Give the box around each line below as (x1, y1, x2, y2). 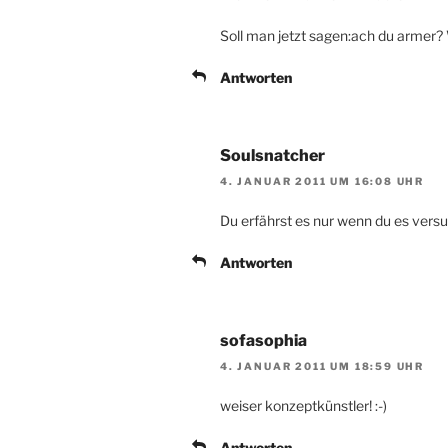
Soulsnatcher (220, 145, 325, 165)
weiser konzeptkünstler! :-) (220, 397, 387, 415)
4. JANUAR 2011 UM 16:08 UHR (220, 175, 425, 188)
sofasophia (220, 331, 307, 351)
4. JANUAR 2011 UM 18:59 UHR (220, 360, 425, 373)
